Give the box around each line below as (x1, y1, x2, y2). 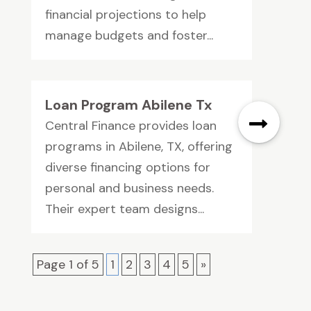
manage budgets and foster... (44, 27, 213, 44)
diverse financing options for (44, 159, 210, 176)
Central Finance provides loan (44, 117, 217, 135)
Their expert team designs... (44, 201, 204, 218)
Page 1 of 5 (36, 256, 99, 274)
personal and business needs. (44, 180, 214, 197)
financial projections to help (44, 6, 206, 24)
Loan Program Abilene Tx (44, 96, 212, 115)
